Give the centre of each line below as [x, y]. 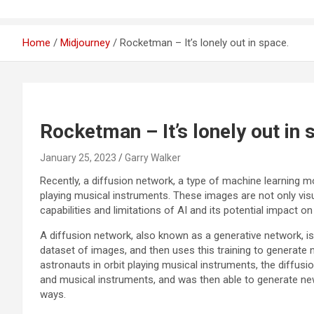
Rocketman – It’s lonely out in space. [204, 43]
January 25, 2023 [78, 158]
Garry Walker [153, 158]
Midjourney [85, 43]
